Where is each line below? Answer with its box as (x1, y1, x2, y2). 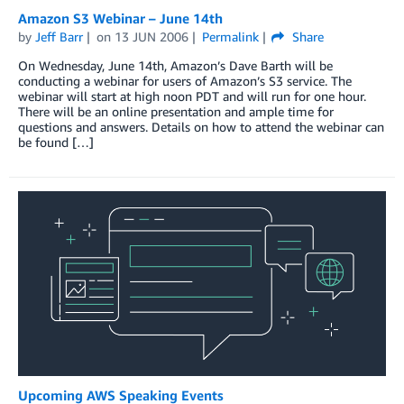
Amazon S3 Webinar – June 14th (18, 9, 223, 26)
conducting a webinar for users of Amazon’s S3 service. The (18, 72, 352, 88)
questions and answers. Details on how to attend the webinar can (18, 118, 384, 134)
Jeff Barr (35, 28, 83, 44)
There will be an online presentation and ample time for (18, 103, 334, 119)
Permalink (201, 28, 259, 44)
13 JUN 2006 (114, 28, 188, 44)
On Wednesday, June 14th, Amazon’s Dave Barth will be (18, 57, 333, 73)
